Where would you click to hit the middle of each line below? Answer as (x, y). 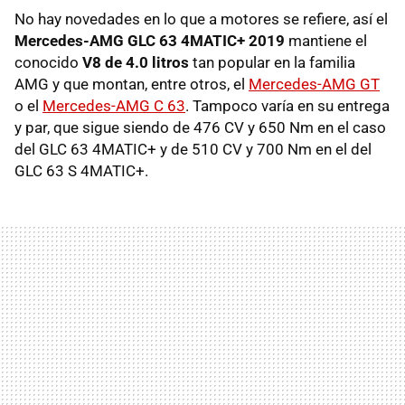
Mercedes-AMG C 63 (114, 105)
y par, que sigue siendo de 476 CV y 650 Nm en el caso (200, 127)
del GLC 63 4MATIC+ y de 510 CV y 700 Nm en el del (193, 149)
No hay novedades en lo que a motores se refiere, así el (201, 19)
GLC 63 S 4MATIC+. (81, 170)
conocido (48, 62)
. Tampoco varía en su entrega (287, 105)
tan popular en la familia (272, 62)
